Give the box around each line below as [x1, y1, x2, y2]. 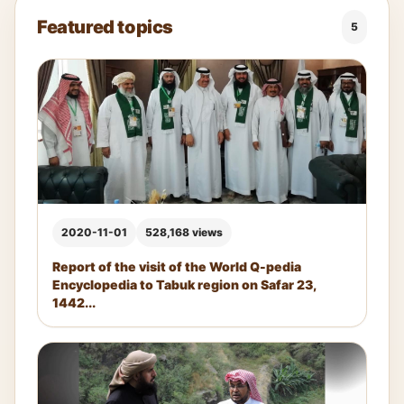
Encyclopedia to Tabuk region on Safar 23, [52, 277, 316, 293]
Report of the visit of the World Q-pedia [52, 259, 301, 275]
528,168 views [145, 225, 223, 240]
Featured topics [37, 15, 173, 38]
